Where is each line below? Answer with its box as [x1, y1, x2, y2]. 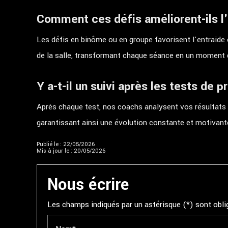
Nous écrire [47, 174, 129, 196]
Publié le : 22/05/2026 [37, 140, 95, 148]
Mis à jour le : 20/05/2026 [37, 147, 105, 155]
